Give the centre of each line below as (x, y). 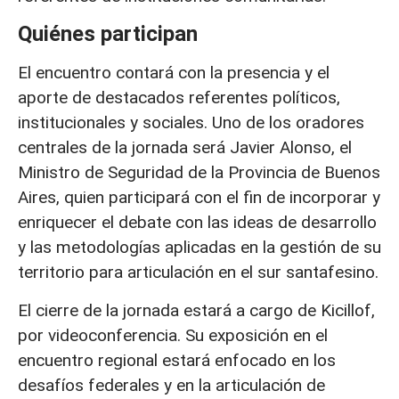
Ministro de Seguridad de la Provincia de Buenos (199, 173)
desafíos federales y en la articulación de (171, 385)
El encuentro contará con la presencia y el (174, 73)
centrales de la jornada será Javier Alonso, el (185, 148)
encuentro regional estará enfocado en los (177, 360)
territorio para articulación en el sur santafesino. (198, 273)
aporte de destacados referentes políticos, (179, 98)
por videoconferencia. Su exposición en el (173, 335)
